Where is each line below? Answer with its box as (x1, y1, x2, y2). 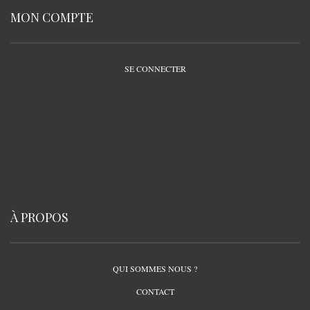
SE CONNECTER (124, 63, 186, 75)
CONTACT (136, 286, 174, 298)
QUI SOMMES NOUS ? (113, 263, 197, 275)
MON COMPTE (10, 9, 93, 26)
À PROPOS (10, 209, 69, 226)
